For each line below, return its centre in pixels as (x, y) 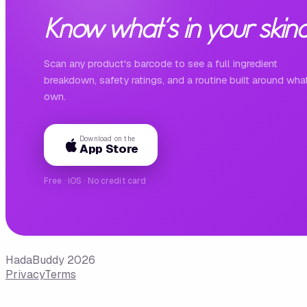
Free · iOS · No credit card (95, 181)
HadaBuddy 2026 (50, 260)
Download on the (107, 139)
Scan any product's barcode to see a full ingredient (161, 64)
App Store (109, 149)
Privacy (25, 275)
